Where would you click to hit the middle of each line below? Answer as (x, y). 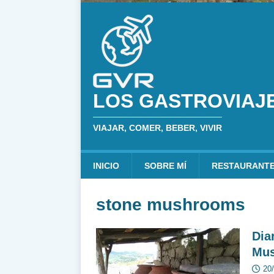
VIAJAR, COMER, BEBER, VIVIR (157, 128)
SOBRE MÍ (165, 165)
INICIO (106, 165)
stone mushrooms (171, 204)
